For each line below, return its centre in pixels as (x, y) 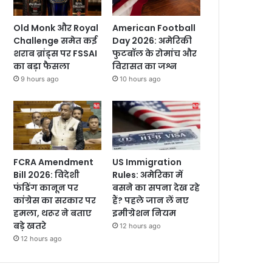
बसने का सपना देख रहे (156, 188)
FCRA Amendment (54, 162)
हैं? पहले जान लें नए (151, 201)
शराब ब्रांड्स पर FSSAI (56, 53)
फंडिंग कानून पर (46, 188)
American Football (154, 28)
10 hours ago (141, 79)
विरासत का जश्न (145, 66)
